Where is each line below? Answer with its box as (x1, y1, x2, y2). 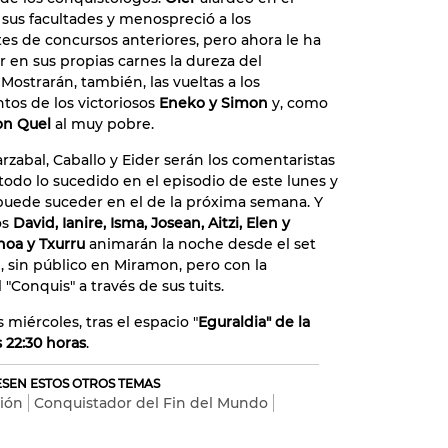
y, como (268, 94, 328, 112)
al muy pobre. (51, 115, 154, 133)
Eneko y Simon (159, 94, 268, 112)
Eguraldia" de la (198, 313, 310, 331)
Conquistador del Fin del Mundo (34, 394, 268, 412)
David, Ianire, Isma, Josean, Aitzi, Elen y (13, 214, 290, 232)
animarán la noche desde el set (85, 235, 316, 253)
